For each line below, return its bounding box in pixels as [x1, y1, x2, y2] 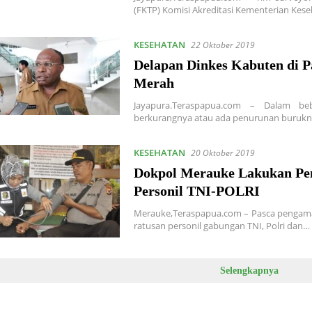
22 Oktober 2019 [191, 38, 256, 51]
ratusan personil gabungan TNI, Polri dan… [134, 219, 311, 232]
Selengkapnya [219, 265, 279, 276]
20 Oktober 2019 [191, 146, 256, 159]
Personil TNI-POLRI [134, 182, 260, 198]
